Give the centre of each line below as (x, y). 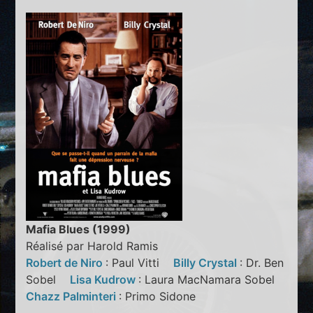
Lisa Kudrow (104, 280)
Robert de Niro (66, 263)
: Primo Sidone (163, 297)
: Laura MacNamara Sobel (212, 280)
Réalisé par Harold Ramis (92, 246)
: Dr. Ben (262, 263)
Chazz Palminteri (73, 297)
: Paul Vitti (140, 263)
